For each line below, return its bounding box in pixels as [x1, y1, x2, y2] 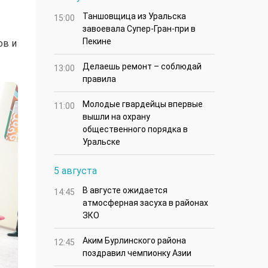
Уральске [83, 137, 120, 147]
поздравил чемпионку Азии [83, 248, 191, 258]
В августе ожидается [83, 185, 167, 196]
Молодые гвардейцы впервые [83, 99, 203, 109]
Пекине [83, 36, 111, 47]
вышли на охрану [83, 112, 150, 122]
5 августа [54, 165, 97, 177]
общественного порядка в [83, 124, 188, 135]
